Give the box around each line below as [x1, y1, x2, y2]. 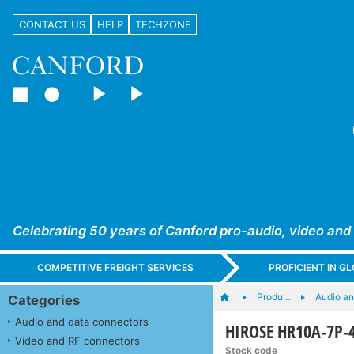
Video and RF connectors [15, 333, 140, 347]
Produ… [256, 290, 291, 303]
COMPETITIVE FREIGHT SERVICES [37, 262, 194, 274]
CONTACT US [18, 17, 85, 31]
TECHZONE [134, 17, 191, 31]
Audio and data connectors [15, 314, 149, 328]
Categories [8, 292, 80, 308]
